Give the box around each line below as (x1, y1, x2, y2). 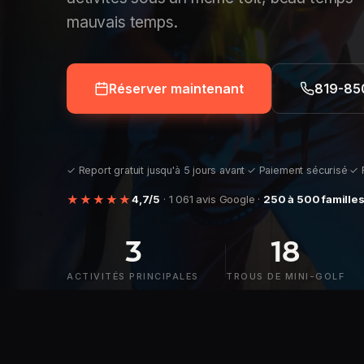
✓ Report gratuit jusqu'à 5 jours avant (67, 164, 245, 177)
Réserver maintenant (109, 80, 244, 97)
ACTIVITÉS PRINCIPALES (67, 271, 199, 283)
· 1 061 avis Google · (160, 193, 263, 206)
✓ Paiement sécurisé (247, 164, 348, 177)
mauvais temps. (67, 12, 178, 32)
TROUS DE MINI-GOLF (226, 271, 345, 283)
